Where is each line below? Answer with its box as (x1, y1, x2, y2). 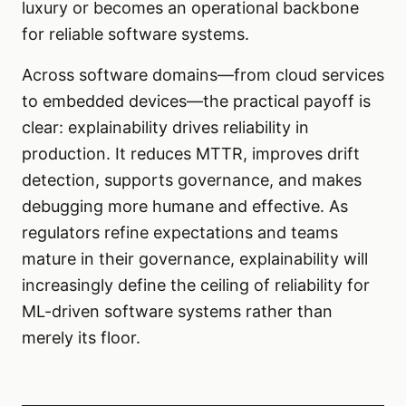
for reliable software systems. (22, 24, 249, 44)
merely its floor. (22, 328, 140, 348)
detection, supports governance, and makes (22, 170, 362, 190)
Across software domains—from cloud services (22, 65, 384, 85)
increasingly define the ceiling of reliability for (22, 275, 370, 295)
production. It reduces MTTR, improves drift (22, 144, 360, 164)
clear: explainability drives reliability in (22, 118, 309, 138)
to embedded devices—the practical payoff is (22, 92, 371, 111)
